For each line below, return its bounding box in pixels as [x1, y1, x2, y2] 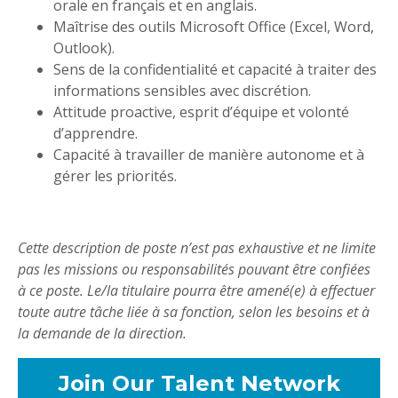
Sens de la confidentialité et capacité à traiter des [53, 60, 377, 80]
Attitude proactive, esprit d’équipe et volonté [53, 102, 349, 123]
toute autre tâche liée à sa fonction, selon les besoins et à [18, 302, 370, 322]
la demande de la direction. [18, 323, 187, 344]
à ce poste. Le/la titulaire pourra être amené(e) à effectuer [18, 281, 375, 301]
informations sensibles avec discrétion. [53, 81, 311, 101]
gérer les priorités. [53, 166, 177, 187]
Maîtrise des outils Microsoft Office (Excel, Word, [53, 17, 374, 37]
